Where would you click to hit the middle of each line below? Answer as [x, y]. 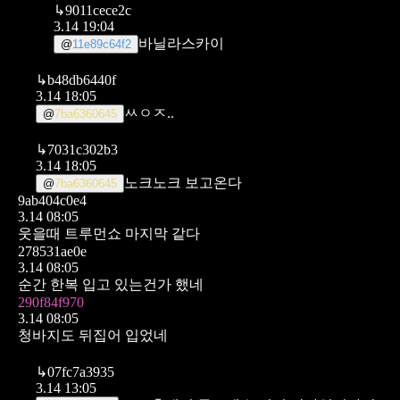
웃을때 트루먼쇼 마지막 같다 [109, 233]
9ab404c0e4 [52, 200]
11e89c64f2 [102, 44]
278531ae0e [52, 251]
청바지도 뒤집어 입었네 [93, 335]
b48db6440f [82, 79]
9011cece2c [98, 10]
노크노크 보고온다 [183, 182]
